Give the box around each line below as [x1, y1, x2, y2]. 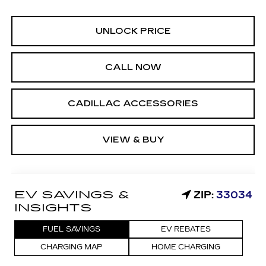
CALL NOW [104, 61, 161, 72]
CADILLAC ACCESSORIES [68, 97, 198, 109]
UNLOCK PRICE [95, 25, 171, 36]
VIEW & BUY [102, 134, 164, 145]
